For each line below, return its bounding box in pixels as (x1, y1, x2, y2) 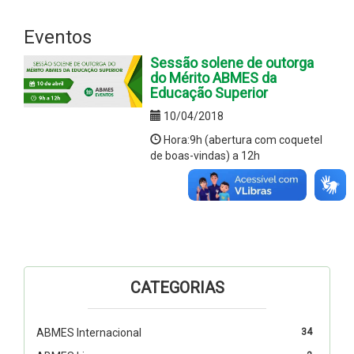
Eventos (24, 25, 92, 48)
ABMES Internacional (36, 326, 141, 339)
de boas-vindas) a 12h (150, 149, 260, 162)
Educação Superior (150, 84, 268, 101)
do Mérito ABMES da (150, 69, 277, 86)
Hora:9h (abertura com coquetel (161, 133, 322, 146)
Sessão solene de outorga (150, 54, 314, 71)
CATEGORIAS (130, 277, 224, 297)
